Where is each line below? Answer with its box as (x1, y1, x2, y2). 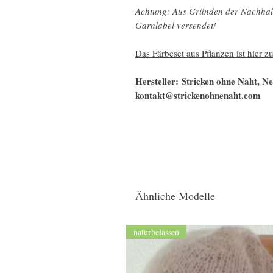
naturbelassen (133, 226, 179, 238)
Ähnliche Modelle (135, 188, 215, 203)
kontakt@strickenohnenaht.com (135, 88, 261, 102)
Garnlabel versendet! (135, 19, 216, 31)
